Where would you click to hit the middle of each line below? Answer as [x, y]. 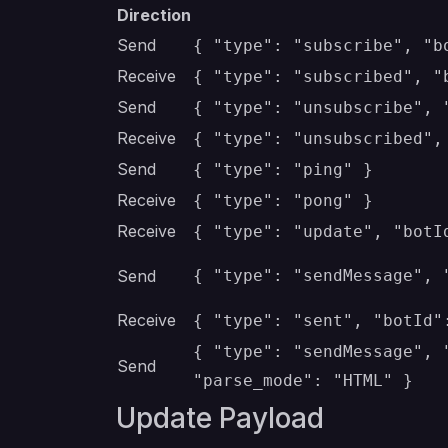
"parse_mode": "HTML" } [303, 380]
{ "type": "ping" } [283, 169]
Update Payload [220, 418]
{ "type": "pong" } [283, 200]
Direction [154, 15]
